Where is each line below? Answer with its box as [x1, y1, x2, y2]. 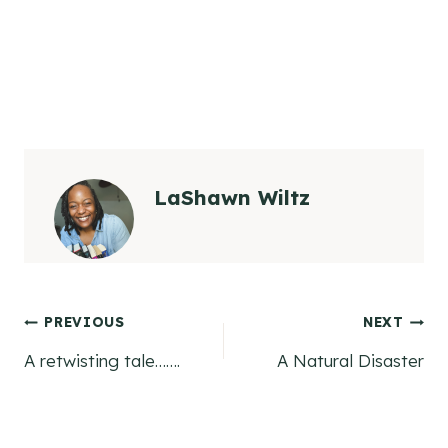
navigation [23, 362, 188, 409]
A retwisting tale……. [24, 349, 180, 371]
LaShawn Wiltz [154, 184, 310, 210]
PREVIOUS [44, 313, 125, 331]
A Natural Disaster [277, 349, 424, 371]
